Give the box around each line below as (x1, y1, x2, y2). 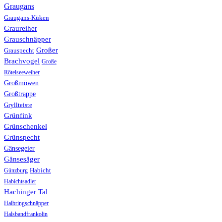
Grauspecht (4, 47, 34, 55)
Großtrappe (4, 90, 36, 98)
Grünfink (4, 111, 32, 120)
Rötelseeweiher (4, 69, 40, 76)
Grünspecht (4, 133, 40, 142)
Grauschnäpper (4, 35, 51, 44)
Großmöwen (4, 79, 39, 87)
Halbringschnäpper (4, 200, 49, 207)
